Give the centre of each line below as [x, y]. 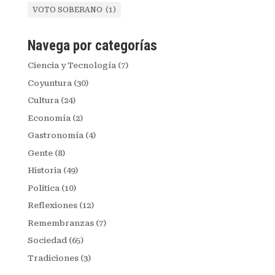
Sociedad [47, 240]
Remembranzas [60, 223]
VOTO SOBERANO [67, 10]
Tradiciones [53, 258]
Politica [43, 188]
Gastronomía [55, 135]
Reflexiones [52, 205]
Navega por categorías [92, 46]
